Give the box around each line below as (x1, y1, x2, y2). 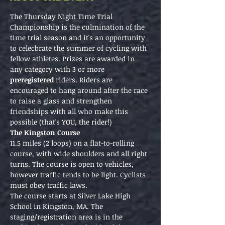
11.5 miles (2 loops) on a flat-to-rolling (10, 138, 136, 148)
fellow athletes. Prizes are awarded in (10, 54, 137, 63)
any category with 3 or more (10, 64, 106, 74)
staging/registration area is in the (10, 212, 125, 221)
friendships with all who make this (10, 106, 130, 116)
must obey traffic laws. (10, 180, 87, 190)
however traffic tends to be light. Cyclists (10, 170, 148, 179)
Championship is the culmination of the (10, 22, 147, 32)
